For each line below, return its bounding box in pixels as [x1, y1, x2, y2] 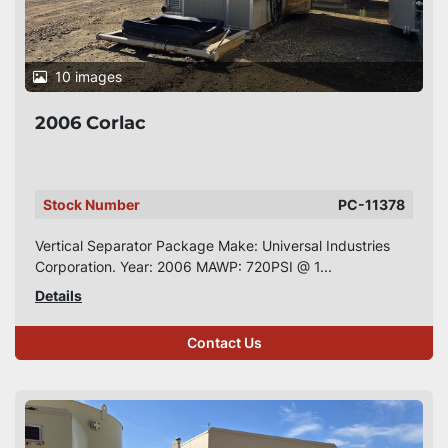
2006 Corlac [35, 112, 146, 134]
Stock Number [43, 196, 140, 213]
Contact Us [186, 335, 262, 351]
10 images [55, 68, 122, 85]
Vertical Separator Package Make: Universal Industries [35, 237, 390, 254]
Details [35, 287, 82, 304]
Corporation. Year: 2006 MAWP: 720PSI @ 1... [35, 258, 332, 275]
